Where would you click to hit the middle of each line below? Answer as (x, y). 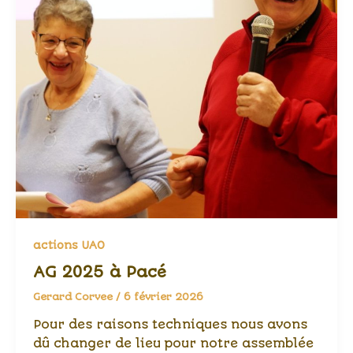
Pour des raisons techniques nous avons (170, 324)
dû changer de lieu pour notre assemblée (173, 343)
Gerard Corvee (74, 297)
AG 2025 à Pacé (99, 273)
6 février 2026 (163, 297)
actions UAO (69, 245)
